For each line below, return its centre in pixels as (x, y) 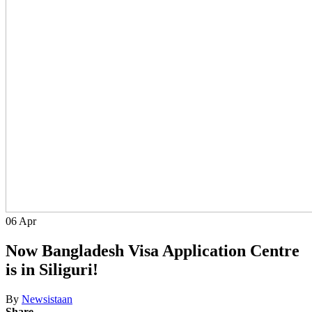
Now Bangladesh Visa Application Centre (153, 250)
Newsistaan (47, 299)
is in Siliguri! (52, 269)
